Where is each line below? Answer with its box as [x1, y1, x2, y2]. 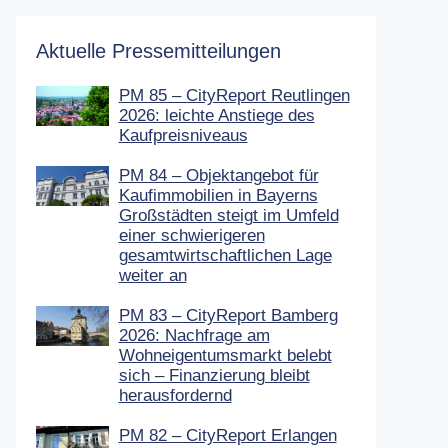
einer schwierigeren [118, 225, 265, 245]
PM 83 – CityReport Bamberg [118, 305, 338, 325]
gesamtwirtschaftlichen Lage [118, 245, 332, 265]
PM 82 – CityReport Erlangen [118, 425, 337, 445]
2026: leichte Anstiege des [118, 105, 315, 125]
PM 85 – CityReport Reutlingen [118, 85, 350, 105]
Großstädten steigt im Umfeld [118, 205, 339, 225]
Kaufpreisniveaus [118, 125, 248, 145]
